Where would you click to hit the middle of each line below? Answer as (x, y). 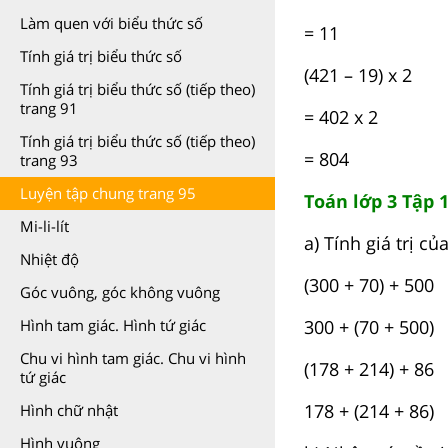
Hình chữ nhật (69, 410)
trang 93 (49, 160)
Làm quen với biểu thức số (111, 23)
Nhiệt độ (49, 259)
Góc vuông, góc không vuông (120, 292)
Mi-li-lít (44, 226)
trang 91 (49, 108)
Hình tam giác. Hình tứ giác (113, 325)
